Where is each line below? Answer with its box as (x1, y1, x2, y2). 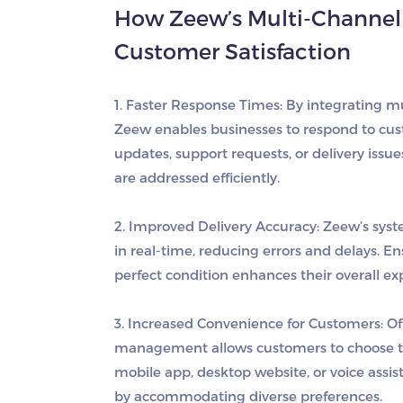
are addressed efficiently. (114, 169, 280, 186)
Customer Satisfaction (114, 38, 351, 65)
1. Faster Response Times (114, 96, 280, 113)
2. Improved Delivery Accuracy (114, 218, 317, 235)
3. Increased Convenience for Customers (114, 315, 381, 332)
